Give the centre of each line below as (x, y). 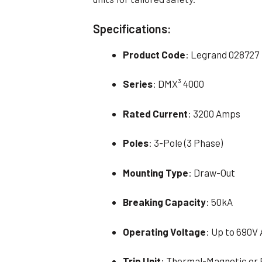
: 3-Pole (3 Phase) (186, 143)
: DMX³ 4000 (179, 84)
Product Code (154, 54)
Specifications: (132, 28)
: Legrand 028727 (223, 54)
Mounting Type (156, 172)
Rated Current (156, 113)
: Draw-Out (212, 172)
